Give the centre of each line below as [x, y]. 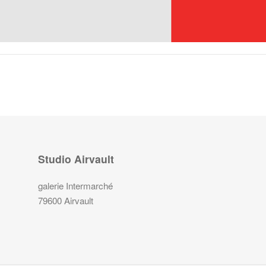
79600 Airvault [66, 201]
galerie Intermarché [75, 186]
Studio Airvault [76, 159]
